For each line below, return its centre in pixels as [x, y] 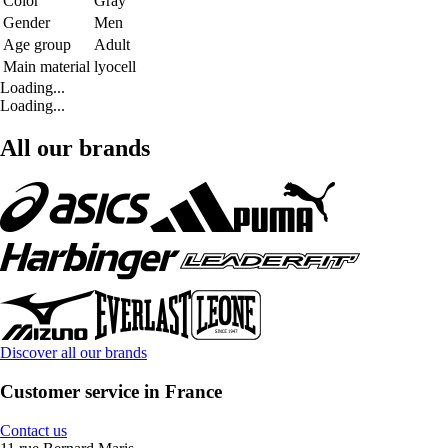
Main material [46, 67]
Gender [26, 23]
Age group [37, 45]
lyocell [115, 67]
